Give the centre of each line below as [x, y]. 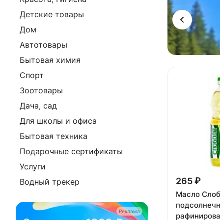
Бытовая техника [54, 136]
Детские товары [52, 14]
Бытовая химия [50, 60]
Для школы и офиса [58, 121]
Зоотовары [41, 90]
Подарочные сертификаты [71, 151]
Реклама [129, 211]
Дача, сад [38, 106]
